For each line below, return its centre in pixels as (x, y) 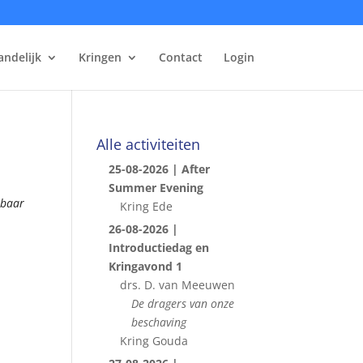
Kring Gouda (154, 341)
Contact (180, 57)
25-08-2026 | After (160, 169)
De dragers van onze (183, 303)
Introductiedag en (159, 248)
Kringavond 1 (146, 266)
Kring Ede (147, 206)
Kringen (100, 57)
